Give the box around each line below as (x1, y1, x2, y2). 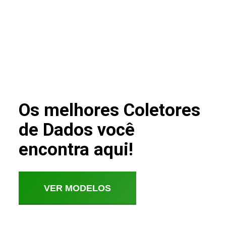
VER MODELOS (43, 183, 111, 194)
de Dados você (18, 119, 135, 141)
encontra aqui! (18, 139, 133, 160)
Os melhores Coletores (18, 99, 200, 121)
